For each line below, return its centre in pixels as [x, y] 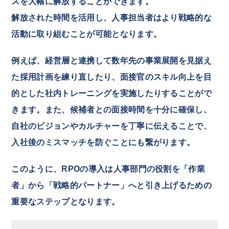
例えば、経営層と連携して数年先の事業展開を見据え [112, 60]
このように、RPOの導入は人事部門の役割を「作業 [108, 169]
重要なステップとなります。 [66, 201]
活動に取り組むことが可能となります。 [87, 34]
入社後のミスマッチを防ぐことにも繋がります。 [103, 142]
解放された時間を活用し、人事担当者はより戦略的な [112, 17]
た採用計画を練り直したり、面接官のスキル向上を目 [112, 77]
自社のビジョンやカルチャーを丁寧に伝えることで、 [112, 126]
